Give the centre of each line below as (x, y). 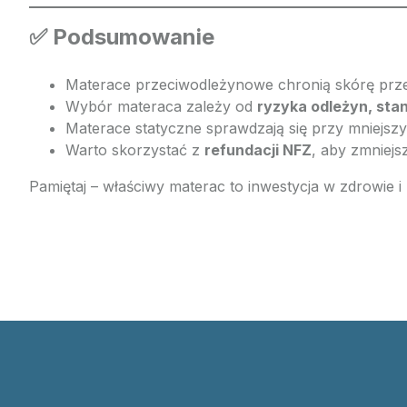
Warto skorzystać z (135, 150)
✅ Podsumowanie (122, 37)
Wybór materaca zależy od (161, 106)
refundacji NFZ (258, 150)
